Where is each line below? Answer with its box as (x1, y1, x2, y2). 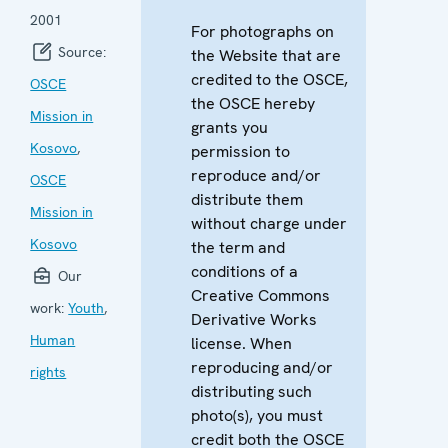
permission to (191, 140, 291, 162)
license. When (191, 332, 293, 354)
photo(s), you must (191, 404, 324, 426)
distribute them (191, 188, 304, 210)
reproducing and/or (191, 356, 334, 378)
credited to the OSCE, (191, 68, 349, 90)
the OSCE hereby (191, 92, 316, 114)
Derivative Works (191, 308, 318, 330)
